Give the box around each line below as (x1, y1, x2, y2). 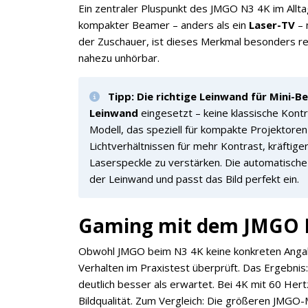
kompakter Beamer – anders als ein (78, 18, 249, 32)
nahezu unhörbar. (78, 51, 159, 65)
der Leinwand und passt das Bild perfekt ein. (89, 172, 299, 186)
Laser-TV (249, 18, 295, 32)
